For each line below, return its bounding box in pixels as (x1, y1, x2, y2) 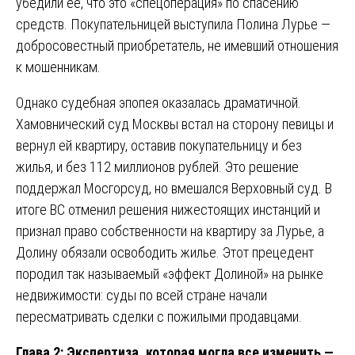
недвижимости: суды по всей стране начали (16, 286, 267, 303)
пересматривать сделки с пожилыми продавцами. (16, 307, 302, 325)
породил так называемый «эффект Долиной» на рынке (16, 265, 323, 282)
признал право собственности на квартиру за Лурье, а (16, 222, 324, 239)
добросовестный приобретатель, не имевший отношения (16, 36, 338, 54)
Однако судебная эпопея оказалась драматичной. (16, 94, 301, 111)
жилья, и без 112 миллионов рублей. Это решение (16, 158, 299, 175)
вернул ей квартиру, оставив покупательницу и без (16, 136, 302, 154)
